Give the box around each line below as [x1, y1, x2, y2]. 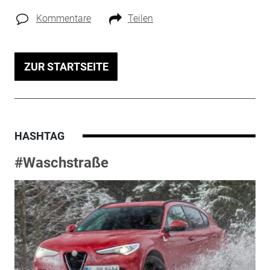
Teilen [127, 12, 153, 24]
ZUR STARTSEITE [24, 60, 108, 73]
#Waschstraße [14, 154, 108, 171]
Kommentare [36, 12, 91, 24]
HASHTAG [14, 129, 64, 142]
